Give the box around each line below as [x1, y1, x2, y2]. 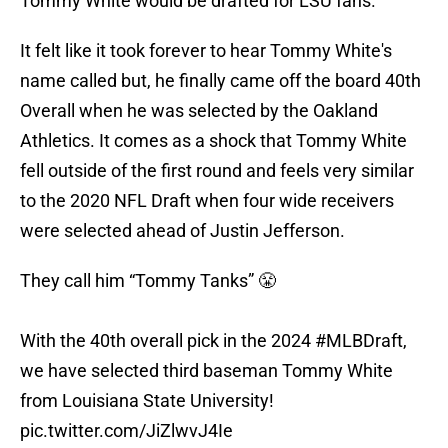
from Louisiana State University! [20, 390, 274, 412]
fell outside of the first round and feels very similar [20, 160, 414, 182]
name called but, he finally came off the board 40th [20, 70, 421, 92]
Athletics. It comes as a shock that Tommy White [20, 130, 407, 152]
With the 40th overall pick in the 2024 [20, 330, 315, 352]
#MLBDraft [315, 330, 403, 352]
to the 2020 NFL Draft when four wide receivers [20, 190, 394, 212]
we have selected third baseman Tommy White [20, 360, 393, 382]
